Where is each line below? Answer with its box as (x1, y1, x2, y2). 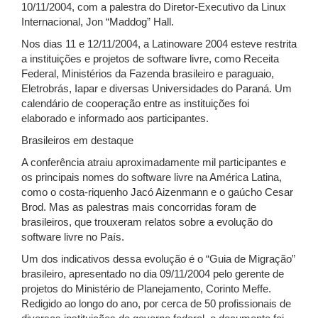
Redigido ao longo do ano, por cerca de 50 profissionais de (21, 298, 291, 309)
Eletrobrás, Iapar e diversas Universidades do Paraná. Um (21, 83, 292, 94)
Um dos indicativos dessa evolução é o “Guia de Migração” (21, 253, 295, 265)
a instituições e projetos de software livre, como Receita (21, 53, 279, 65)
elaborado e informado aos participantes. (21, 113, 209, 124)
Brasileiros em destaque (21, 135, 133, 146)
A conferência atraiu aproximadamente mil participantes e (21, 157, 286, 168)
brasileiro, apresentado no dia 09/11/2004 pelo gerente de (21, 268, 284, 280)
